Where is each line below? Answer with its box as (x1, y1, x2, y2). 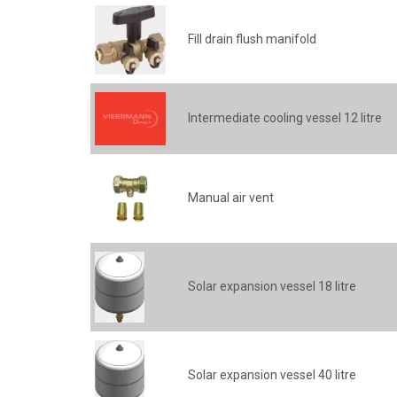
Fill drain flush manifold (188, 32, 316, 46)
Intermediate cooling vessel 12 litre (188, 111, 382, 125)
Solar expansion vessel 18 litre (188, 279, 356, 293)
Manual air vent (188, 191, 274, 205)
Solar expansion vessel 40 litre (188, 368, 356, 382)
